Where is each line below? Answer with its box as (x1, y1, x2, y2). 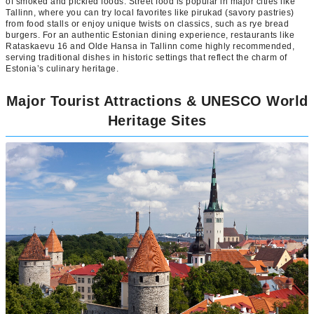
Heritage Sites (107, 112, 207, 128)
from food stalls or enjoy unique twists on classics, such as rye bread (6, 18, 289, 29)
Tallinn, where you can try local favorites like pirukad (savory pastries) (6, 7, 294, 18)
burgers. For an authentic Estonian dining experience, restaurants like (6, 29, 294, 40)
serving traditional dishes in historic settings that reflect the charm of (6, 52, 287, 62)
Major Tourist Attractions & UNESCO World (6, 93, 308, 109)
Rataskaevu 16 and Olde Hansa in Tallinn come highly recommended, (6, 41, 294, 51)
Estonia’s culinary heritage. (6, 63, 118, 74)
